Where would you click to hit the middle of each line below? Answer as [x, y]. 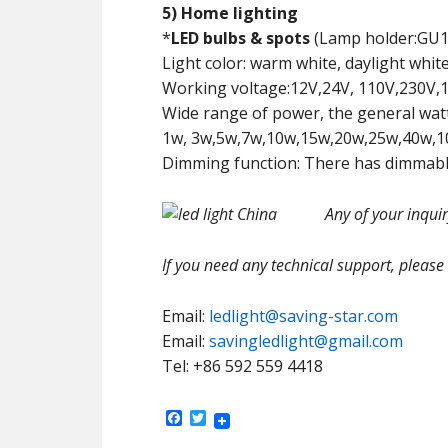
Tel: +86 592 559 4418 [242, 366]
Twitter [233, 417]
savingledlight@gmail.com [306, 341]
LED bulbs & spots [240, 38]
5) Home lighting [230, 13]
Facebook [218, 417]
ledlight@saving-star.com [303, 316]
